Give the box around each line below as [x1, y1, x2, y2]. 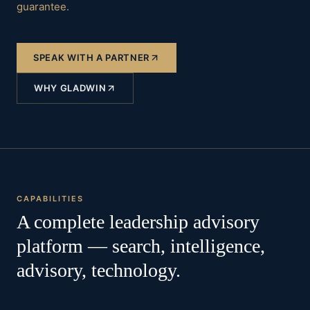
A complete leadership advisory [17, 211, 259, 232]
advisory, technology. [17, 259, 181, 281]
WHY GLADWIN [34, 82, 107, 93]
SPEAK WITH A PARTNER [33, 52, 149, 63]
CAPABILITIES [17, 194, 84, 203]
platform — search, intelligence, [17, 235, 265, 257]
